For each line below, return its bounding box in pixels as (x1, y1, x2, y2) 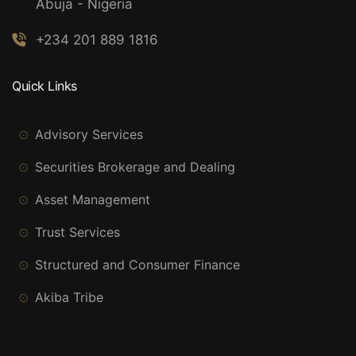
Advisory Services (35, 126, 143, 143)
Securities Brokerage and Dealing (35, 159, 235, 176)
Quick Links (12, 78, 77, 95)
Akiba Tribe (35, 289, 103, 306)
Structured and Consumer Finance (35, 257, 240, 273)
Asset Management (35, 192, 150, 208)
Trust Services (35, 224, 120, 241)
